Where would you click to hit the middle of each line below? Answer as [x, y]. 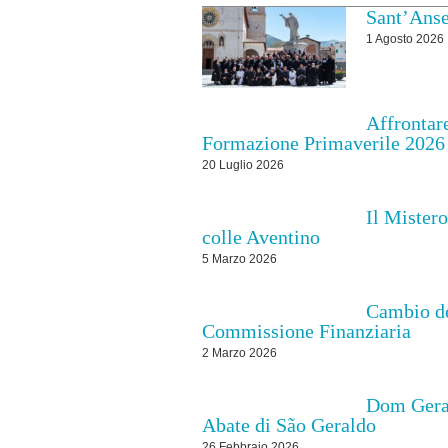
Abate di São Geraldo [288, 424]
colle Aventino [260, 236]
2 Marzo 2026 [239, 352]
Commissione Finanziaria [306, 330]
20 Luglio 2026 [243, 164]
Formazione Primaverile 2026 [323, 142]
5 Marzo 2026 [239, 258]
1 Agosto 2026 [405, 38]
